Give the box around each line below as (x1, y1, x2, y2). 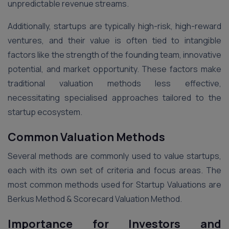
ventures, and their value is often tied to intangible (8, 35, 221, 46)
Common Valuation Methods (8, 129, 165, 145)
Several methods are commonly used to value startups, (8, 150, 221, 162)
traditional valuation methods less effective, (8, 78, 221, 89)
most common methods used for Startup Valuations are (8, 179, 221, 190)
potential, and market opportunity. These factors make (8, 63, 221, 75)
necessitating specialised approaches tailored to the (8, 92, 221, 103)
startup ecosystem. (8, 106, 82, 118)
